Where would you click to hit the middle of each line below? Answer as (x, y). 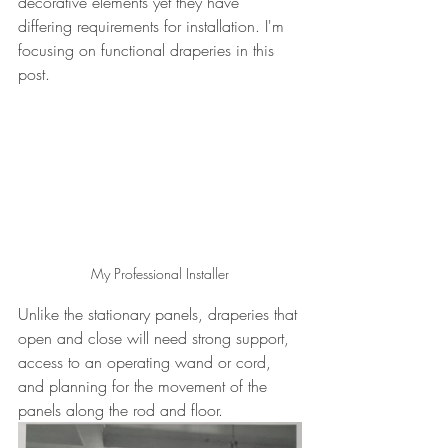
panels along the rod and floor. (120, 409)
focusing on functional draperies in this (148, 50)
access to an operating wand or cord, (147, 361)
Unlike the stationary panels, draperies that (160, 313)
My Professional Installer (160, 273)
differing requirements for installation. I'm (153, 26)
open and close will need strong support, (156, 337)
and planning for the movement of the (145, 385)
